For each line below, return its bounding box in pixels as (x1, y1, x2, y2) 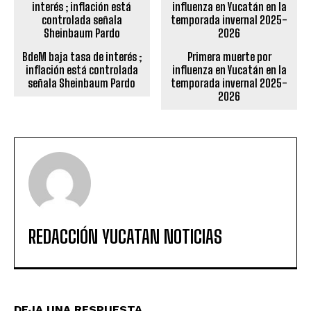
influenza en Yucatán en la (171, 63, 287, 77)
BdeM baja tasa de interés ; (22, 50, 142, 64)
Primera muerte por (187, 50, 271, 64)
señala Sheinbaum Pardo (28, 76, 136, 90)
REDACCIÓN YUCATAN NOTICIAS (28, 226, 222, 249)
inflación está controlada (25, 63, 138, 77)
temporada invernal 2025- (171, 76, 288, 90)
